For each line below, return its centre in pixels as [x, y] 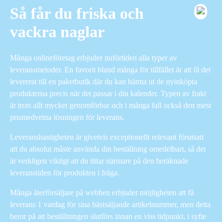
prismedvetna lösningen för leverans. [67, 117]
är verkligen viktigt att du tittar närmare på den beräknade [99, 161]
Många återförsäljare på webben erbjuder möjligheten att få [102, 192]
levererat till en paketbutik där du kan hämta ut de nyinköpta [104, 81]
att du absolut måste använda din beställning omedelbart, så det [108, 149]
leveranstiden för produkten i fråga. [65, 172]
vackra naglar [57, 32]
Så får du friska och [77, 14]
